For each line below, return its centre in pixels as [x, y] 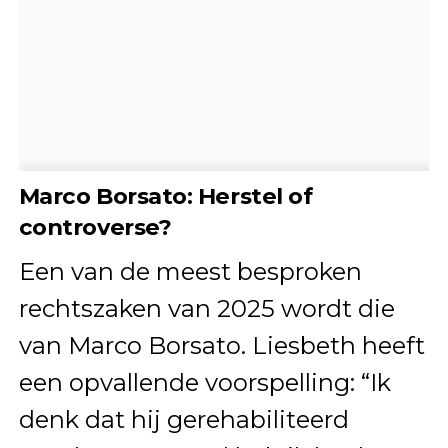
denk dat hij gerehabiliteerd [183, 419]
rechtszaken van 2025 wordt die [206, 308]
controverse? [95, 226]
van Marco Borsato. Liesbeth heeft [221, 345]
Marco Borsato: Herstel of [165, 195]
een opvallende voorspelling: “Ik [204, 382]
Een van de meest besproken [190, 271]
